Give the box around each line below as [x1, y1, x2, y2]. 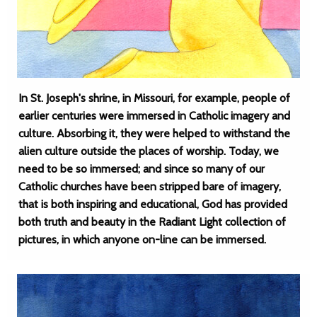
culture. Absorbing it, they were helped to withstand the [18, 127, 290, 140]
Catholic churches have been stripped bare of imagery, [18, 180, 281, 193]
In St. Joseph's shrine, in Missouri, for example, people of [18, 91, 290, 105]
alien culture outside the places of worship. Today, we [18, 144, 279, 158]
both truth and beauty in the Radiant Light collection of [18, 215, 286, 229]
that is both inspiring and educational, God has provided [18, 197, 287, 211]
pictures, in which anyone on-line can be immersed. [18, 233, 266, 246]
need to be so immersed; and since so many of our [18, 162, 265, 175]
